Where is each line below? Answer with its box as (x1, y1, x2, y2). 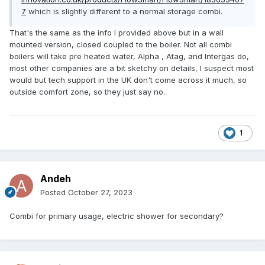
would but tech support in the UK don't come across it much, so (9, 75, 247, 85)
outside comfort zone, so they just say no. (9, 87, 165, 97)
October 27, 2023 (68, 188, 132, 198)
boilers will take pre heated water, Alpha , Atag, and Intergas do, (9, 51, 249, 62)
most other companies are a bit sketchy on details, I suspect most (9, 63, 254, 73)
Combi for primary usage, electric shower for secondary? (9, 211, 224, 221)
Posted (40, 188, 68, 198)
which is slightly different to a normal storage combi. (26, 7, 222, 17)
